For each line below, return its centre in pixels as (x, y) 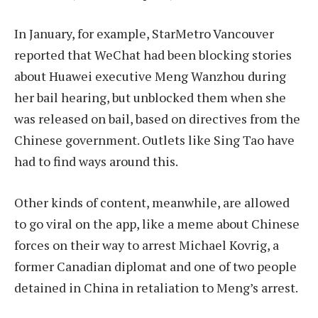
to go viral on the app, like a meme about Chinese (157, 223)
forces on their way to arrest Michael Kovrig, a (147, 245)
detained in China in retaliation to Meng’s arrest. (156, 287)
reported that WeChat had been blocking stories (153, 55)
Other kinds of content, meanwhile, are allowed (152, 202)
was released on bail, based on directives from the (157, 119)
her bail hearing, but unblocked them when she (150, 98)
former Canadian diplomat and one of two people (155, 266)
